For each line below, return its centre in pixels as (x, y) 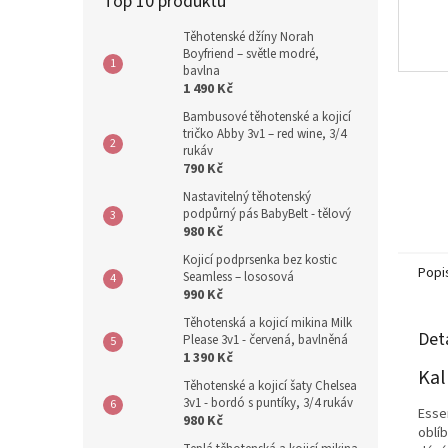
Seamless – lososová (238, 277)
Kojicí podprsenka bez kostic (260, 260)
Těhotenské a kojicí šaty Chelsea (270, 386)
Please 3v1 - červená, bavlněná (265, 340)
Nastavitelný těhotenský (247, 197)
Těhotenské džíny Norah (248, 37)
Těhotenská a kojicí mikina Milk (267, 323)
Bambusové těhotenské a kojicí (267, 117)
